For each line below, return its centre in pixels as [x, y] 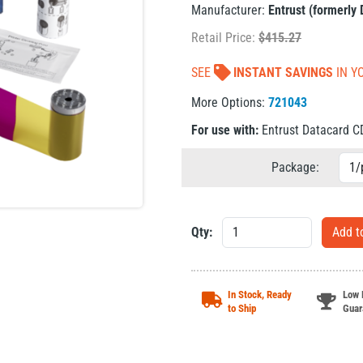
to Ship [242, 308]
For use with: [225, 130]
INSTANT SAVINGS [283, 73]
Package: [295, 167]
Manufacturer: [230, 10]
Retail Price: [225, 38]
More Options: [230, 102]
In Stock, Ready [260, 295]
